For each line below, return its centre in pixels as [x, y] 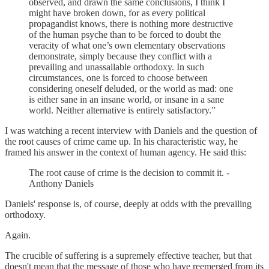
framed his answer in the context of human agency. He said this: [125, 152]
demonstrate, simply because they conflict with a [120, 56]
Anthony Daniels [61, 183]
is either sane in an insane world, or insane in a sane [126, 99]
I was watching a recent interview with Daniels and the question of [131, 130]
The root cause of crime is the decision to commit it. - [129, 172]
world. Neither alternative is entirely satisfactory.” [122, 110]
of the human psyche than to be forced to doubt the [125, 34]
